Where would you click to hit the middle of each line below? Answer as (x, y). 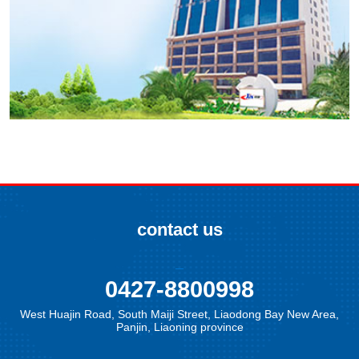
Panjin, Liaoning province (179, 327)
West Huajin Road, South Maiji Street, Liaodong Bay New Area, (179, 315)
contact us (179, 230)
